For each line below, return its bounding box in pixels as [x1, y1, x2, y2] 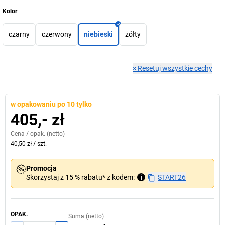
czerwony [42, 30, 72, 38]
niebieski [84, 30, 113, 38]
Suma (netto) [68, 213, 104, 220]
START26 [158, 173, 186, 181]
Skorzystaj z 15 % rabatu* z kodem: [26, 173, 135, 181]
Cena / [11, 130, 30, 137]
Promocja [26, 164, 57, 172]
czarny [9, 30, 30, 38]
